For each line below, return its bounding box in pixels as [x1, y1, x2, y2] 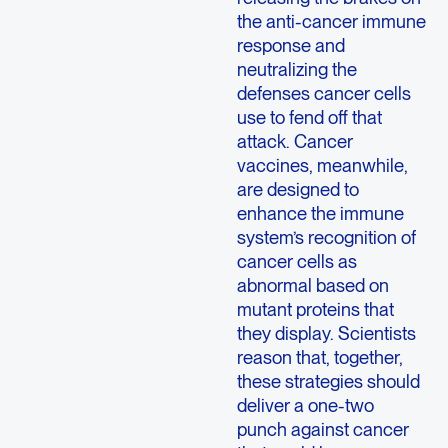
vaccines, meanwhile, [236, 153, 408, 176]
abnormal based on [236, 273, 389, 296]
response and [236, 33, 345, 56]
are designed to [236, 177, 359, 200]
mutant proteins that [236, 297, 394, 320]
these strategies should [236, 369, 420, 392]
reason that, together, [236, 345, 403, 368]
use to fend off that [236, 105, 382, 128]
